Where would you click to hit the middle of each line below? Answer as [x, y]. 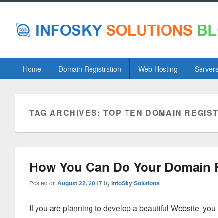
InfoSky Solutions [136, 183]
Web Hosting [158, 69]
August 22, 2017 [80, 183]
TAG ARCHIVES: [66, 113]
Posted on [43, 183]
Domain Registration [90, 69]
